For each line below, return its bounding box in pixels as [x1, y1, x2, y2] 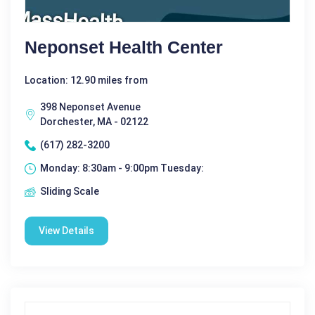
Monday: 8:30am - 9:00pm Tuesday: [40, 162, 204, 174]
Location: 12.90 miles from [25, 75, 148, 86]
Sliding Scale [40, 186, 99, 197]
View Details [39, 225, 94, 236]
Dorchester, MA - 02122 [40, 116, 148, 127]
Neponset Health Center [25, 37, 223, 57]
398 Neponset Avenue [40, 101, 141, 112]
